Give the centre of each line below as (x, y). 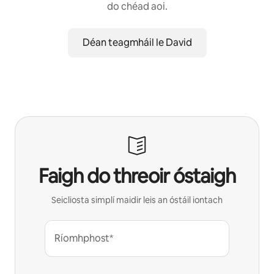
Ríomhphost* (84, 238)
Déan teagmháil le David (137, 42)
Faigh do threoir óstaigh (137, 176)
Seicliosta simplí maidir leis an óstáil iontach (137, 200)
